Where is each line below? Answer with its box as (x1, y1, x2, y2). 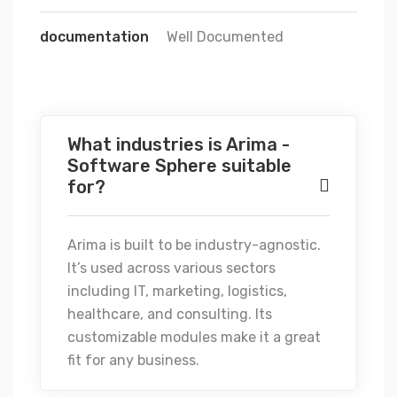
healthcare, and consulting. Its (67, 306, 272, 323)
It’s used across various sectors (67, 260, 276, 276)
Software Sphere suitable (67, 155, 292, 176)
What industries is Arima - (67, 134, 290, 155)
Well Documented (167, 28, 284, 45)
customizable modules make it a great (67, 329, 321, 346)
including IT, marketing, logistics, (67, 283, 287, 300)
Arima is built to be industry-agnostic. (67, 237, 321, 253)
